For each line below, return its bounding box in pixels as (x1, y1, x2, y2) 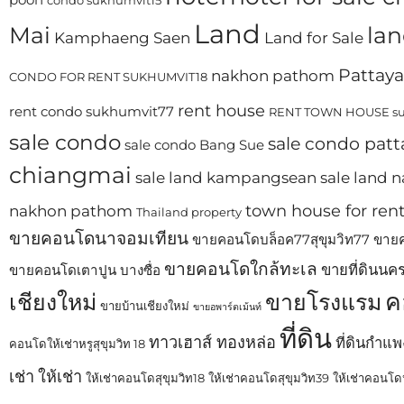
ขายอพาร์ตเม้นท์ (193, 301, 262, 313)
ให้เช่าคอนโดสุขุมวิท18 (86, 371, 205, 385)
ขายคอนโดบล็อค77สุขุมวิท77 (192, 231, 370, 248)
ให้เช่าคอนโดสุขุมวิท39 (208, 371, 329, 385)
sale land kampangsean (135, 169, 317, 187)
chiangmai (9, 161, 132, 188)
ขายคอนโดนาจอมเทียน (9, 227, 188, 249)
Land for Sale (264, 29, 363, 47)
